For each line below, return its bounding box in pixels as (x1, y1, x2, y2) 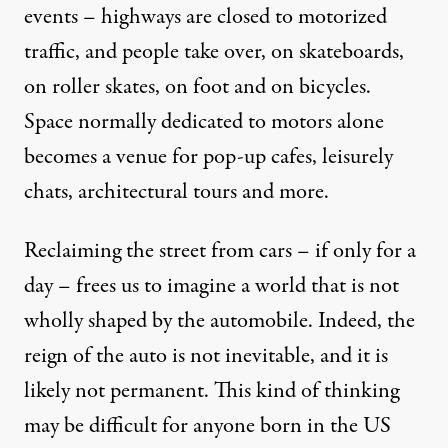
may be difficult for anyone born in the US (24, 410, 391, 443)
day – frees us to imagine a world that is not (24, 270, 399, 303)
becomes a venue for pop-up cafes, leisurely (24, 141, 393, 174)
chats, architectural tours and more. (24, 176, 329, 209)
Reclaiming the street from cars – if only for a (24, 235, 416, 268)
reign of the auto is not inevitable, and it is (24, 340, 388, 373)
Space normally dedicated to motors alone (24, 106, 384, 139)
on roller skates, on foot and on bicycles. (24, 71, 371, 104)
